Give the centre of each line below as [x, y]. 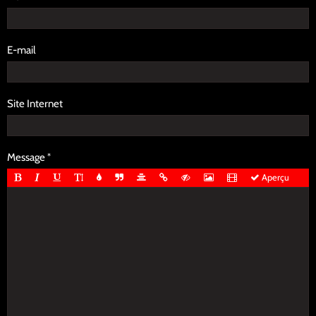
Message [26, 158]
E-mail [22, 50]
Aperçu [274, 178]
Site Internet [35, 104]
